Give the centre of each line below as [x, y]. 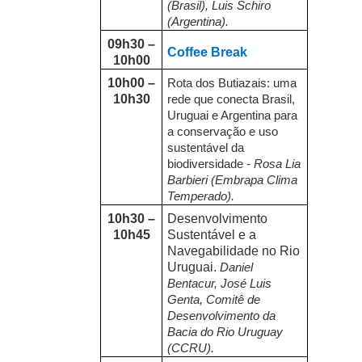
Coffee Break [208, 53]
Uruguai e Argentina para [233, 116]
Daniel [237, 268]
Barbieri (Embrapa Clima [233, 181]
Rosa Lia [278, 164]
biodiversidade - [211, 164]
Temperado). [201, 197]
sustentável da [206, 148]
